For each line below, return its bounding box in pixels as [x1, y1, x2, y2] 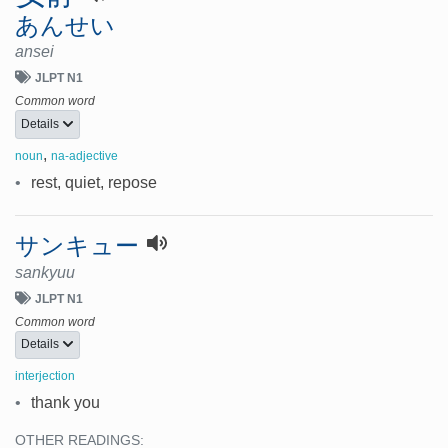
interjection [15, 369, 75, 384]
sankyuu [15, 263, 75, 281]
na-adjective [51, 148, 118, 163]
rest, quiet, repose [31, 173, 157, 191]
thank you [31, 394, 100, 412]
